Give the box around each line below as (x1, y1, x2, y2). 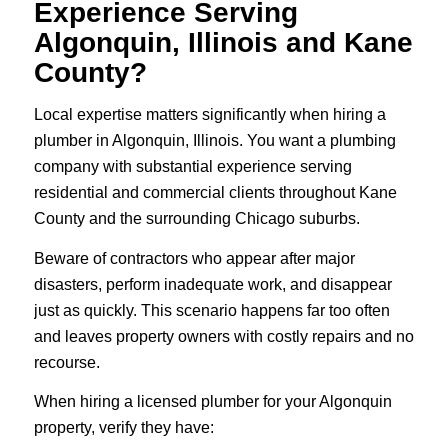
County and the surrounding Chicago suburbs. (33, 210, 360, 227)
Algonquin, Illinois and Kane (33, 27, 413, 59)
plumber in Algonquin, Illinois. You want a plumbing (33, 132, 396, 149)
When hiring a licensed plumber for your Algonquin (33, 393, 392, 411)
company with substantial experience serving (33, 158, 352, 175)
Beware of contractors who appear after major (33, 249, 355, 267)
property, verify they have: (33, 419, 214, 437)
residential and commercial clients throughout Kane (33, 184, 397, 201)
